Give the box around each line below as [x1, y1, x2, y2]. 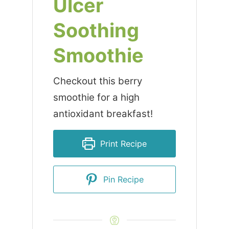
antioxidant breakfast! [53, 108, 153, 120]
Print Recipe [97, 139, 147, 149]
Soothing [53, 18, 139, 42]
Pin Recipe [100, 174, 144, 185]
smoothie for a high [53, 91, 140, 104]
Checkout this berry [53, 75, 142, 87]
